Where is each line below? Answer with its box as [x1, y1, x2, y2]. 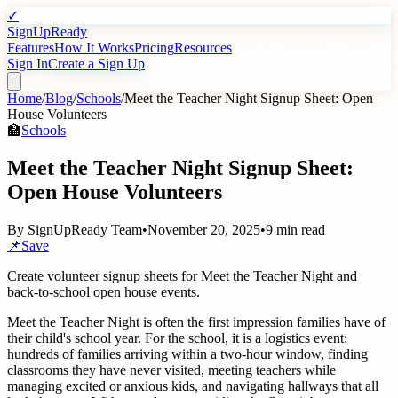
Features [7, 40, 54, 55]
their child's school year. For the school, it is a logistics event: [7, 330, 347, 346]
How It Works [54, 40, 134, 55]
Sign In [7, 56, 48, 71]
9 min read [266, 221, 325, 237]
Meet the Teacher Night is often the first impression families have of [7, 314, 386, 330]
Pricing [134, 40, 174, 55]
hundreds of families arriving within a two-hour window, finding [7, 346, 368, 362]
